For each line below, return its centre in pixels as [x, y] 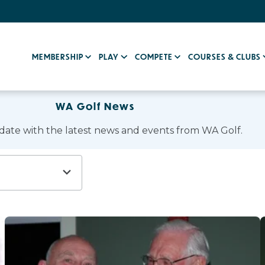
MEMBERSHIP [59, 56]
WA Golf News [95, 106]
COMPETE [154, 56]
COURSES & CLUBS [226, 56]
